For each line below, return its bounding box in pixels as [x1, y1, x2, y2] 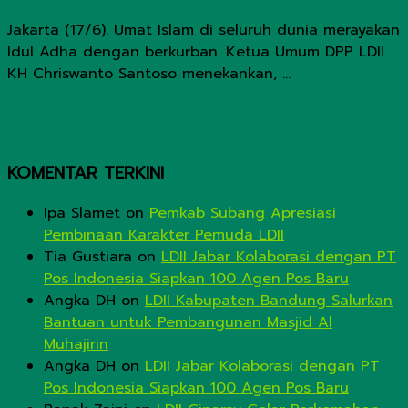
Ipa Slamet [44, 202, 120, 225]
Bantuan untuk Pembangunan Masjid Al [44, 311, 332, 334]
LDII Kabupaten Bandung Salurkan [145, 290, 393, 312]
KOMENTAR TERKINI [7, 159, 164, 186]
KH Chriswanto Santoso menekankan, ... [7, 62, 291, 85]
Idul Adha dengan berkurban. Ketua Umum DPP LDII [7, 40, 384, 63]
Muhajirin [44, 333, 108, 356]
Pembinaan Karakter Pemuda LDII [44, 224, 284, 247]
